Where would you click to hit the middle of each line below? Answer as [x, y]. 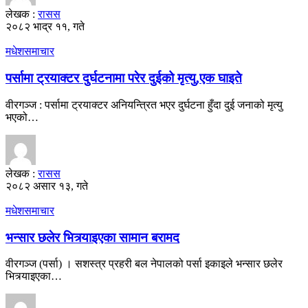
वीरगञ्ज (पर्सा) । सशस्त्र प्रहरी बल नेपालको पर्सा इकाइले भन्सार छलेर [144, 264]
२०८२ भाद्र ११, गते [45, 27]
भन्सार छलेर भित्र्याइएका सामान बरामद [92, 237]
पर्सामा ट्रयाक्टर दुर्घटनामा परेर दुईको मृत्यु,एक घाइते [124, 78]
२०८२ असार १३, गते [47, 186]
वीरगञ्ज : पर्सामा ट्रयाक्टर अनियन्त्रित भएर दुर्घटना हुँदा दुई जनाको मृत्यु [144, 104]
